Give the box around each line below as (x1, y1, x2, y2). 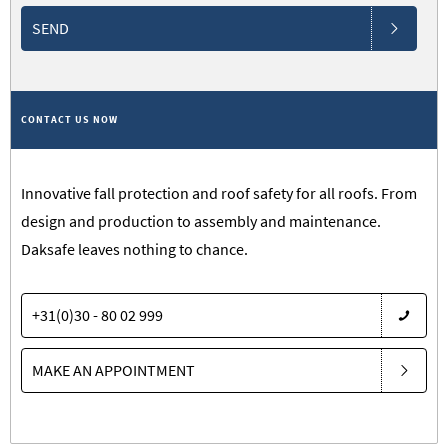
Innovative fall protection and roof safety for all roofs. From (21, 183, 417, 203)
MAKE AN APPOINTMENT (32, 360, 195, 380)
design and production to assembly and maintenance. (21, 211, 381, 231)
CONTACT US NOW (21, 113, 118, 126)
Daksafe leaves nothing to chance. (21, 239, 248, 259)
